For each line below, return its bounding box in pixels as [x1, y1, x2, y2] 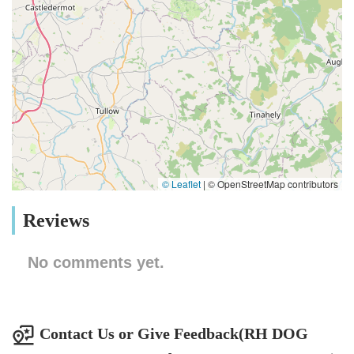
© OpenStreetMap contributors [205, 177, 338, 191]
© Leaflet [162, 177, 201, 191]
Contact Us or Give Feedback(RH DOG [40, 324, 308, 342]
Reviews [23, 210, 89, 232]
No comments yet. [28, 253, 164, 271]
